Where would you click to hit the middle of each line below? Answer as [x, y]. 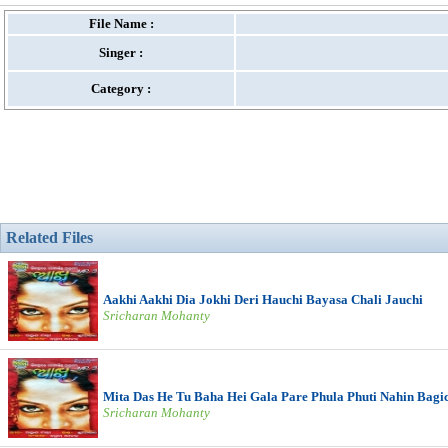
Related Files [49, 237]
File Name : [121, 23]
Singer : [121, 52]
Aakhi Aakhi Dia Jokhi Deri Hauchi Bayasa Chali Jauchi [263, 299]
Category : [121, 88]
